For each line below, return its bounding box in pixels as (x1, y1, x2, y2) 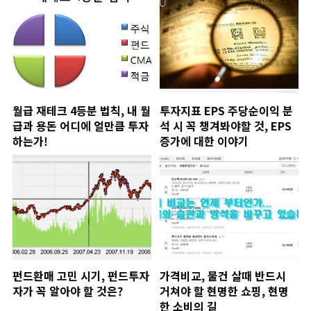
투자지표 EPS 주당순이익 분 (159, 101, 293, 119)
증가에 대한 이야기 (159, 132, 249, 149)
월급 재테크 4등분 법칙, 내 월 (12, 101, 151, 119)
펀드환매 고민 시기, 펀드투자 (12, 267, 149, 285)
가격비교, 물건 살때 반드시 (159, 267, 286, 285)
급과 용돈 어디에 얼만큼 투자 (12, 117, 149, 134)
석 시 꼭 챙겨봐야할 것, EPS (159, 117, 292, 134)
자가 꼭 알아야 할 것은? (12, 283, 123, 300)
